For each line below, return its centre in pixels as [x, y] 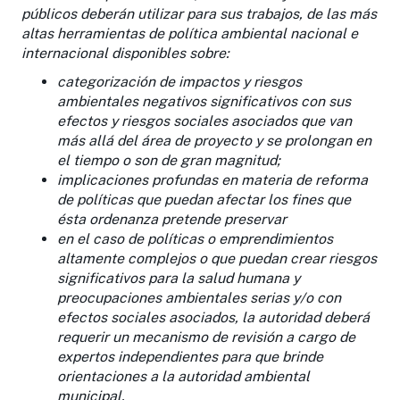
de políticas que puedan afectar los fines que [204, 199]
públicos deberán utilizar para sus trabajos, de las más [199, 13]
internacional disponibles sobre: [125, 53]
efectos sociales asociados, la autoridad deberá [213, 317]
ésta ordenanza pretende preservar [172, 219]
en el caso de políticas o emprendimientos [195, 238]
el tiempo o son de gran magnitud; [169, 160]
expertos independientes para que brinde [190, 356]
